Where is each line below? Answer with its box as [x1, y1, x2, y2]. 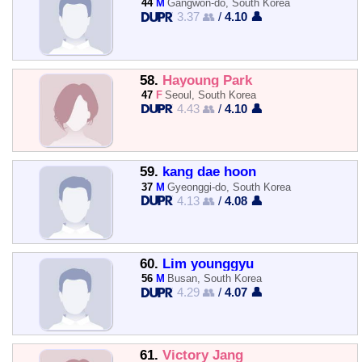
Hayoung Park [162, 72, 252, 88]
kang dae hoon [162, 164, 256, 180]
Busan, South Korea [167, 272, 263, 285]
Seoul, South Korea [165, 88, 257, 101]
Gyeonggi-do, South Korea [167, 180, 292, 193]
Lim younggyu [162, 255, 254, 271]
